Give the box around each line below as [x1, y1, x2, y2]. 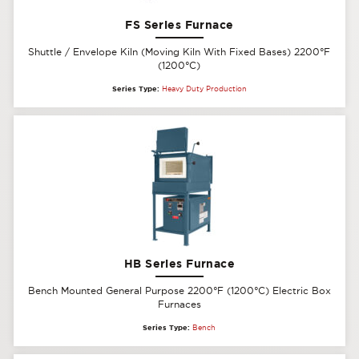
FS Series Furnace [125, 17, 234, 31]
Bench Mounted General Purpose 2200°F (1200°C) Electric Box [27, 285, 331, 296]
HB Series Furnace [123, 256, 236, 270]
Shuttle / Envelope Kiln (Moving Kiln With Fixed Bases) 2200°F [28, 46, 331, 57]
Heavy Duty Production [161, 84, 247, 93]
